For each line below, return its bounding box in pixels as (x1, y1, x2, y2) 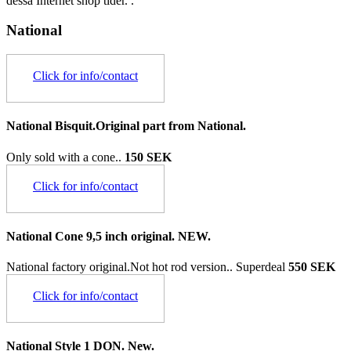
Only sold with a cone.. (6, 150, 125, 164)
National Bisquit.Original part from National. (6, 119, 246, 133)
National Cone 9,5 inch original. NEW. (6, 229, 211, 243)
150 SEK (125, 150, 172, 164)
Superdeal (236, 260, 285, 274)
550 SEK (288, 260, 335, 274)
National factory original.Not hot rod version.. (6, 260, 236, 274)
